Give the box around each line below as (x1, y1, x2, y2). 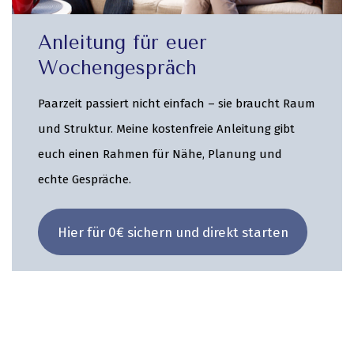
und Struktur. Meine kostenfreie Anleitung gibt (38, 122, 296, 137)
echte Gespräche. (38, 172, 132, 187)
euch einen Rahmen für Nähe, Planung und (38, 147, 283, 162)
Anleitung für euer (38, 31, 208, 54)
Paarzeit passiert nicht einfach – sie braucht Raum (38, 96, 316, 111)
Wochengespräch (38, 56, 198, 79)
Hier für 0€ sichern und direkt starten (57, 224, 288, 240)
